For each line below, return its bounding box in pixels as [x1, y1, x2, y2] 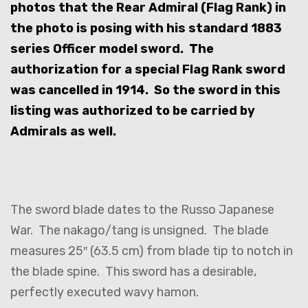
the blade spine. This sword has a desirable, [10, 264, 256, 280]
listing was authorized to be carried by [10, 103, 255, 119]
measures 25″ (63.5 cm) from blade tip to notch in [10, 243, 293, 259]
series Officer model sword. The [10, 41, 214, 57]
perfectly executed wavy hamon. [10, 285, 201, 300]
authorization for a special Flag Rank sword [10, 62, 285, 78]
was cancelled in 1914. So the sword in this [10, 82, 280, 98]
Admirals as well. [10, 124, 122, 140]
